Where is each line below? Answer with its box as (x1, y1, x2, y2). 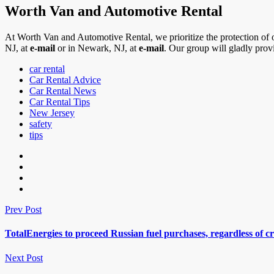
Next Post (5, 252, 43, 263)
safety (29, 119, 52, 130)
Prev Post (5, 204, 42, 215)
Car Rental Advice (29, 75, 101, 86)
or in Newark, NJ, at (55, 43, 139, 54)
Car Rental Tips (29, 97, 90, 108)
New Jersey (29, 108, 75, 119)
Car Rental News (29, 86, 96, 97)
